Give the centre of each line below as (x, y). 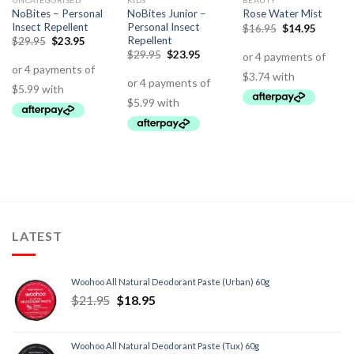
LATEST (37, 235)
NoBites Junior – (166, 13)
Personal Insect (163, 26)
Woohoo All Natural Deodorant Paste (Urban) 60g (170, 282)
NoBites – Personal (57, 13)
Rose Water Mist (282, 14)
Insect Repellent (50, 26)
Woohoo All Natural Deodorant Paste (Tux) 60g (165, 346)
